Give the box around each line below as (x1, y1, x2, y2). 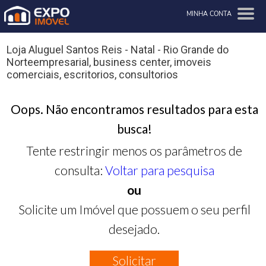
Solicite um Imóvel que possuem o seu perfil (18, 201, 251, 217)
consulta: (54, 162, 105, 178)
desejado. (109, 221, 160, 236)
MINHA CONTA (186, 9, 232, 18)
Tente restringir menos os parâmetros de (26, 142, 243, 158)
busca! (116, 121, 152, 136)
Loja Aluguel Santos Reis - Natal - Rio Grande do (7, 43, 229, 56)
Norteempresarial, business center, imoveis (7, 56, 211, 69)
